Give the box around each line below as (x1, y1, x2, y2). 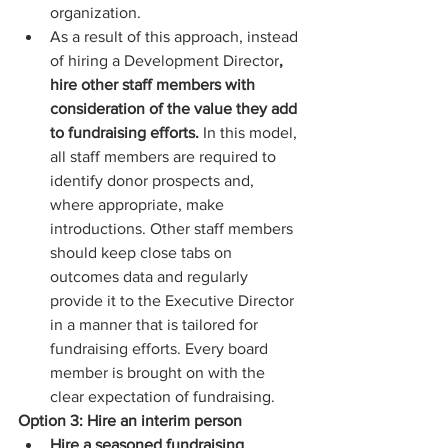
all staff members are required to (50, 148, 280, 166)
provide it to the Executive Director (50, 292, 298, 310)
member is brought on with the (50, 364, 269, 382)
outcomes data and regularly (50, 268, 252, 286)
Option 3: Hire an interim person (18, 412, 242, 430)
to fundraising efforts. (50, 124, 199, 142)
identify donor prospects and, (50, 172, 258, 190)
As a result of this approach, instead (50, 28, 302, 46)
